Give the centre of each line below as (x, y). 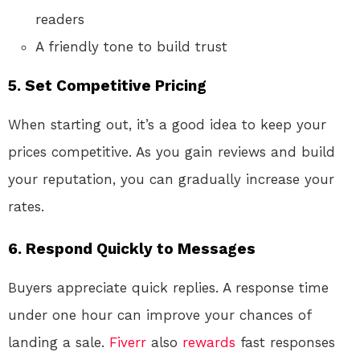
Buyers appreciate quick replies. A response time (168, 287)
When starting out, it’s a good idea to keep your (167, 124)
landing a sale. (59, 342)
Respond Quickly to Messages (141, 248)
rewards (209, 342)
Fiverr (128, 342)
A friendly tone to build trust (131, 46)
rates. (26, 206)
